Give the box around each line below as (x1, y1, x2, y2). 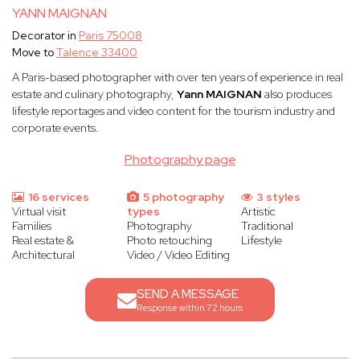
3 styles (254, 190, 301, 205)
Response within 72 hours (137, 302, 243, 314)
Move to (12, 45, 56, 60)
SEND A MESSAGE (137, 286, 239, 303)
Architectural (12, 247, 75, 263)
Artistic (241, 204, 276, 219)
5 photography (140, 190, 224, 205)
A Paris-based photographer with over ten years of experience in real (12, 70, 343, 85)
